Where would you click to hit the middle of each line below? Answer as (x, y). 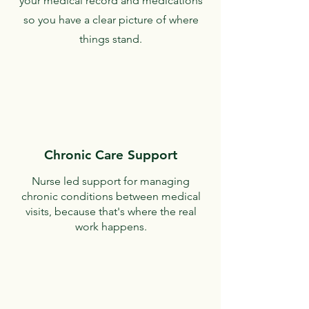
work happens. (111, 227)
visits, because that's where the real (111, 211)
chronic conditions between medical (111, 196)
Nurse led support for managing (111, 181)
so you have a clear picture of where (111, 20)
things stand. (111, 39)
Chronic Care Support (110, 155)
